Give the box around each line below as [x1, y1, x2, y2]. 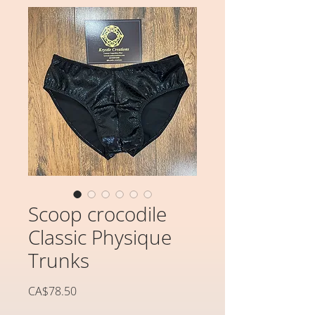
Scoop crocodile [28, 200, 167, 227]
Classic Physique [28, 224, 172, 250]
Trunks [28, 247, 89, 274]
